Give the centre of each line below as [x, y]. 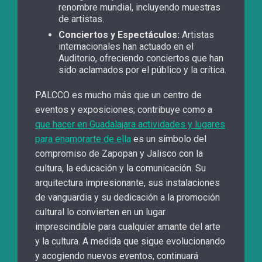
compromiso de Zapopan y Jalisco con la [119, 154]
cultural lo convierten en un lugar [100, 212]
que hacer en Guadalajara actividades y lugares [130, 125]
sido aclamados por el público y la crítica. [142, 70]
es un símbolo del [169, 139]
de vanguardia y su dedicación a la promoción [127, 198]
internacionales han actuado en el [126, 47]
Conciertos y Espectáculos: [119, 35]
